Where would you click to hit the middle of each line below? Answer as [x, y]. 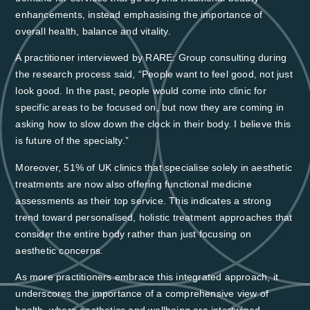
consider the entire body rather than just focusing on [133, 234]
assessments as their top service [89, 200]
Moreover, [40, 167]
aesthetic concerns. [60, 250]
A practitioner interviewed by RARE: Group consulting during [151, 58]
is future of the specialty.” [72, 141]
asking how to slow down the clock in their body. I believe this [153, 124]
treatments [41, 184]
